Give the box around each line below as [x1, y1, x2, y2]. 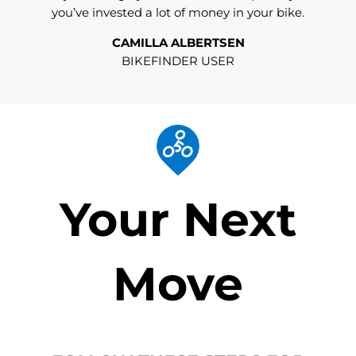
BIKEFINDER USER [122, 54, 234, 69]
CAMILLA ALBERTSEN [111, 36, 245, 51]
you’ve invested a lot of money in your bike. [52, 6, 304, 21]
